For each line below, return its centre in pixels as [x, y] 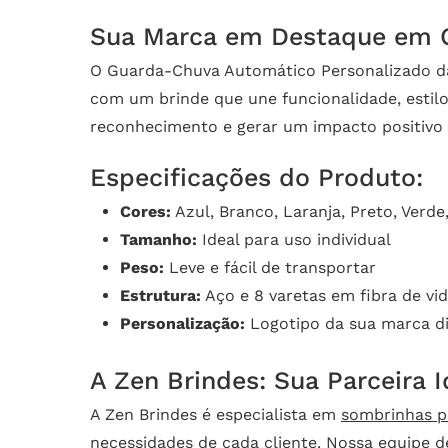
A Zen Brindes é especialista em [215, 414]
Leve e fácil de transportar [270, 267]
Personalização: [182, 323]
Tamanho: [158, 239]
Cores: [145, 211]
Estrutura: [160, 295]
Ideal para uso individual [294, 239]
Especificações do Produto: [256, 177]
